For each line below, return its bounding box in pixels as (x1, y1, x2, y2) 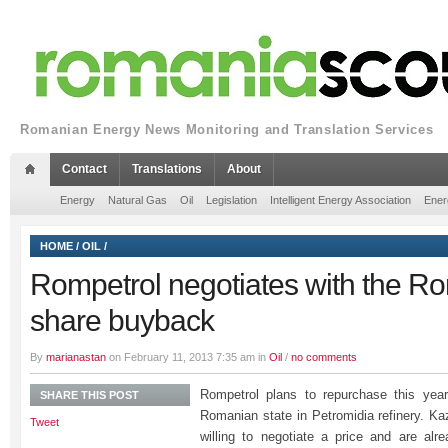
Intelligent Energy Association (270, 194, 411, 206)
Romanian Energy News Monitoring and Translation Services (20, 122, 434, 137)
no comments (291, 351, 357, 363)
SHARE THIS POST (40, 389, 139, 401)
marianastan (46, 351, 106, 363)
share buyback (30, 304, 214, 337)
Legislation (206, 194, 257, 206)
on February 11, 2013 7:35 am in (106, 351, 269, 363)
